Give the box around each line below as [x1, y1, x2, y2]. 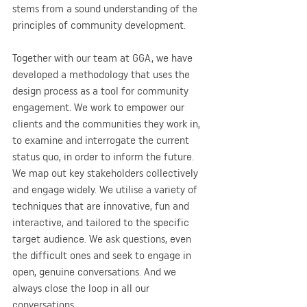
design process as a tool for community [12, 84, 191, 97]
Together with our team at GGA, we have [12, 51, 195, 64]
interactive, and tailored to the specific [12, 215, 192, 229]
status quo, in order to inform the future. [12, 149, 197, 163]
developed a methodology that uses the [12, 67, 193, 81]
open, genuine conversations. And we [12, 265, 179, 278]
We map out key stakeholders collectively [12, 166, 201, 180]
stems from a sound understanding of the [12, 1, 200, 15]
